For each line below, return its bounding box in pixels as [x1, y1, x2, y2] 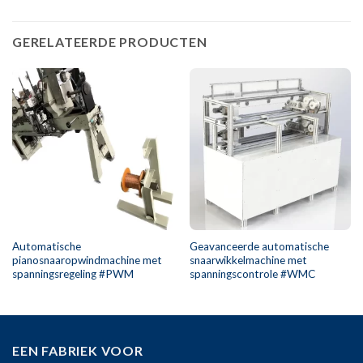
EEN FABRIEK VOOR [12, 342, 143, 358]
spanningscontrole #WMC [189, 267, 315, 280]
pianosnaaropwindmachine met [11, 254, 162, 267]
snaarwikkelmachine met [189, 254, 307, 267]
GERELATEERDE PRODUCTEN [12, 34, 207, 50]
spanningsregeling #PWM [11, 267, 134, 280]
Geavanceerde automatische [189, 240, 329, 253]
